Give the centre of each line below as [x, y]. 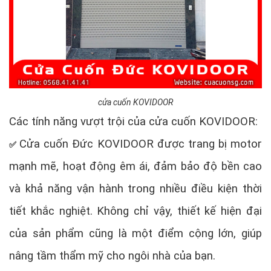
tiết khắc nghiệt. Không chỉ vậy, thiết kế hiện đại [135, 211]
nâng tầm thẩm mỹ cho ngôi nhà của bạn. [112, 256]
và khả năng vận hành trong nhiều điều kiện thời [135, 188]
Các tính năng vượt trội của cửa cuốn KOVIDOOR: [133, 121]
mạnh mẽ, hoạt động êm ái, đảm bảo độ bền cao [135, 166]
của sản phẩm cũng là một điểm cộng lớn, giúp [135, 233]
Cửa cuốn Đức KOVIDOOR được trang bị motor [141, 144]
